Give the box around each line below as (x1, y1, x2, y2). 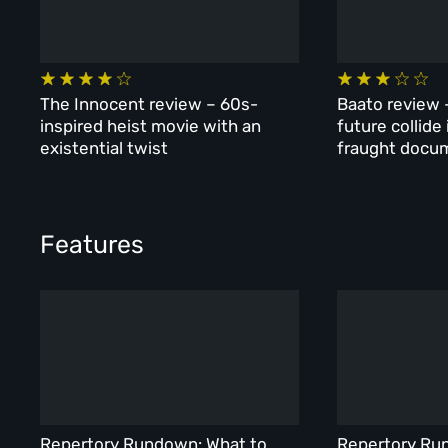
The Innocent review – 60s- (40, 93, 259, 114)
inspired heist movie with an (40, 115, 262, 136)
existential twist (40, 137, 169, 158)
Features (40, 229, 145, 259)
